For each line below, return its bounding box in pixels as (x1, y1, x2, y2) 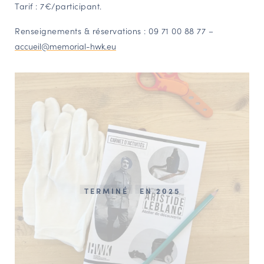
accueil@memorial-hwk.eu (15, 40, 116, 52)
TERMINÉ (84, 184, 128, 196)
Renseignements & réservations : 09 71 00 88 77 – (15, 25, 213, 37)
